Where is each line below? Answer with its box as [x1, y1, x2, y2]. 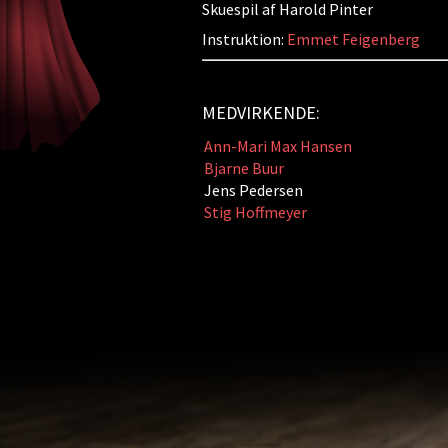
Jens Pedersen [203, 180, 303, 200]
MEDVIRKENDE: [201, 101, 320, 124]
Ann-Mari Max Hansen [203, 136, 352, 156]
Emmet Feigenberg [286, 29, 420, 49]
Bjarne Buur [203, 158, 284, 178]
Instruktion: [201, 29, 287, 49]
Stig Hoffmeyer [203, 202, 307, 222]
